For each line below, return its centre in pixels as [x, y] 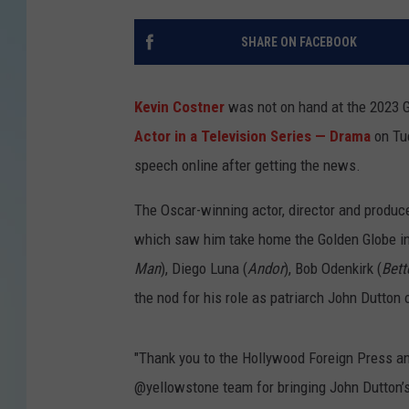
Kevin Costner [179, 107]
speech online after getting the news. [247, 166]
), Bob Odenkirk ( [333, 269]
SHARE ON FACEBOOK [299, 42]
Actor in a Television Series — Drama [252, 136]
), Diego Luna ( [204, 269]
